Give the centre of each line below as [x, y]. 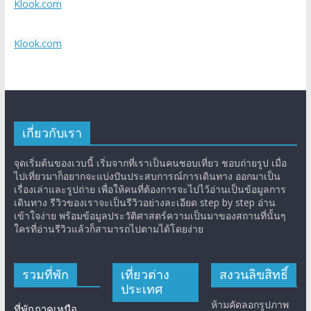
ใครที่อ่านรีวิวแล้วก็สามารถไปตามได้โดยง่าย [108, 229]
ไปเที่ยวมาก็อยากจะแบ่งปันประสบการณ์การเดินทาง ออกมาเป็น [147, 176]
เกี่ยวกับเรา [52, 133]
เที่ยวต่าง [145, 275]
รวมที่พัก [45, 275]
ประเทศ [142, 289]
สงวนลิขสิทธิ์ [254, 275]
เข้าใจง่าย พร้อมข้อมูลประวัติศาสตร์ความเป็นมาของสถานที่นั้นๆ [150, 216]
